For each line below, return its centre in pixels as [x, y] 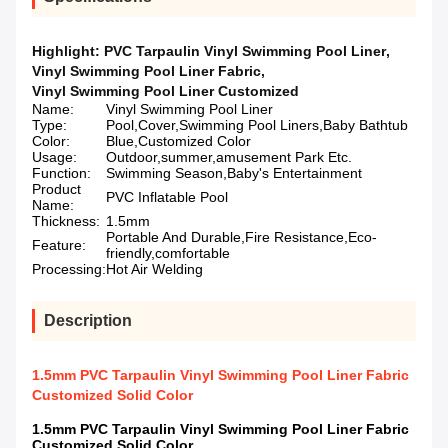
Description [88, 321]
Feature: [59, 245]
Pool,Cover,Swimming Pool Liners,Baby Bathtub [257, 125]
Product [56, 189]
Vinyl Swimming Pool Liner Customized [165, 91]
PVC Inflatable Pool [167, 197]
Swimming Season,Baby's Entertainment [234, 173]
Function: [61, 173]
